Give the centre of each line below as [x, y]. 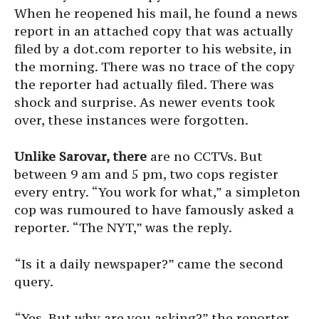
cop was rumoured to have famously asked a [154, 210]
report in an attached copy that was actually [154, 31]
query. [34, 282]
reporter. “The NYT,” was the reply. [123, 228]
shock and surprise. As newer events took [145, 103]
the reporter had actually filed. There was [144, 85]
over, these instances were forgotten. [131, 120]
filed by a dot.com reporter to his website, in [153, 49]
